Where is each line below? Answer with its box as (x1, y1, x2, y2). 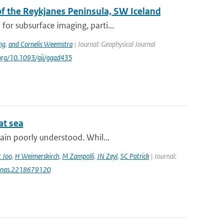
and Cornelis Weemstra (8, 39, 73, 49)
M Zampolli (62, 151, 94, 161)
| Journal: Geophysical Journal (72, 39, 155, 49)
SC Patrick (120, 151, 149, 161)
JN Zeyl (97, 151, 117, 161)
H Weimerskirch (14, 151, 59, 161)
